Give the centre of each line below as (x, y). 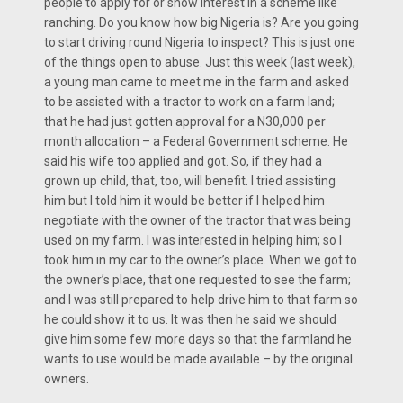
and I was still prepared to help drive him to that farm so (201, 300)
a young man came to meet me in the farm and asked (197, 82)
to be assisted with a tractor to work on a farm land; (189, 102)
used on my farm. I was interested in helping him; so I (193, 241)
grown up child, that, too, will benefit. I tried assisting (190, 181)
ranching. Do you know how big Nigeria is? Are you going (201, 23)
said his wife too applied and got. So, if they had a (183, 161)
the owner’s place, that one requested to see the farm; (197, 280)
